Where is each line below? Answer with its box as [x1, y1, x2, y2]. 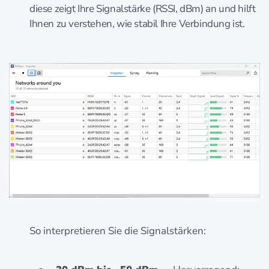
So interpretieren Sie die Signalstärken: [29, 223, 206, 238]
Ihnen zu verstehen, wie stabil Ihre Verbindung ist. [29, 16, 245, 31]
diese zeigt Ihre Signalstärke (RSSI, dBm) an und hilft [29, 1, 256, 16]
